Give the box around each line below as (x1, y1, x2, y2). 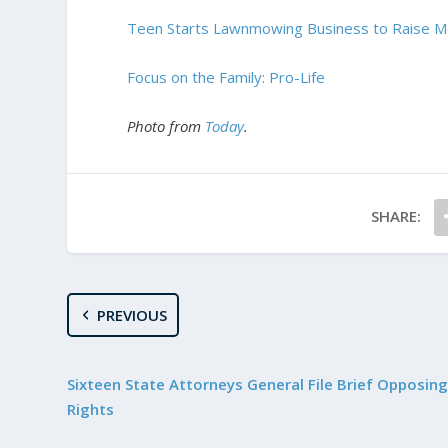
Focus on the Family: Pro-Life (127, 67, 326, 87)
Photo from (127, 116, 206, 136)
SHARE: (371, 206, 422, 226)
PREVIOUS (96, 305, 167, 325)
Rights (67, 399, 115, 419)
